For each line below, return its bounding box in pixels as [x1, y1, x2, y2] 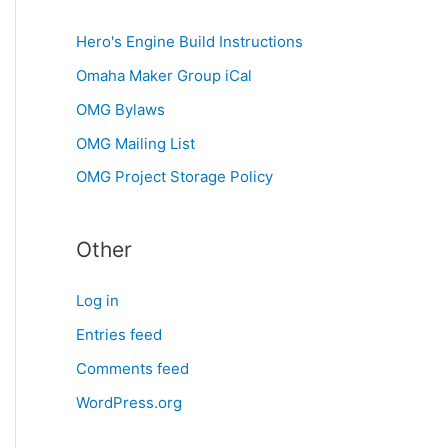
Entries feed [76, 325, 162, 345]
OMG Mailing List [76, 133, 195, 153]
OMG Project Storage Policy [76, 167, 273, 187]
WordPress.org [76, 392, 182, 412]
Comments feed [76, 358, 189, 378]
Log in [76, 291, 119, 311]
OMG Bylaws [76, 99, 165, 119]
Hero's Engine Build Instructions [76, 32, 303, 52]
